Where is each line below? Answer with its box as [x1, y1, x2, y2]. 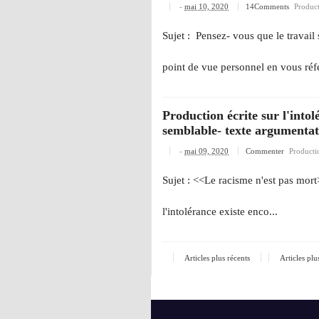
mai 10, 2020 [184, 2, 229, 11]
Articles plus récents [184, 253, 250, 263]
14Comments [246, 2, 291, 11]
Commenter [246, 147, 286, 156]
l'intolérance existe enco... [162, 206, 278, 218]
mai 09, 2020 [184, 147, 229, 156]
